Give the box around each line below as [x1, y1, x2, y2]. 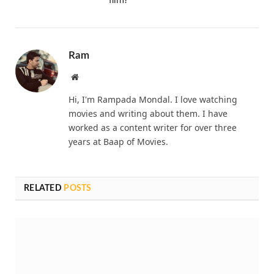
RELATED [24, 184, 64, 193]
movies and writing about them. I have [68, 108, 228, 120]
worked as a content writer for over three [68, 122, 237, 134]
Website [78, 72, 105, 81]
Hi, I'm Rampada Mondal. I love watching [68, 94, 237, 106]
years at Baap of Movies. [68, 136, 168, 148]
